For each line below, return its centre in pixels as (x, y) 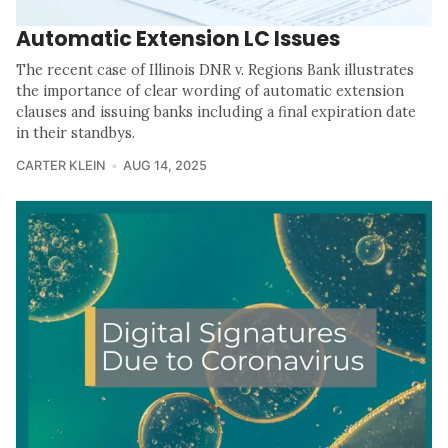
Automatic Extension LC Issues (178, 39)
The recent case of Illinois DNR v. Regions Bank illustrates (215, 70)
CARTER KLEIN (61, 166)
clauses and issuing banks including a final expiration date (216, 112)
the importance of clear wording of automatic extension (210, 91)
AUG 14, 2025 (164, 166)
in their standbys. (75, 133)
